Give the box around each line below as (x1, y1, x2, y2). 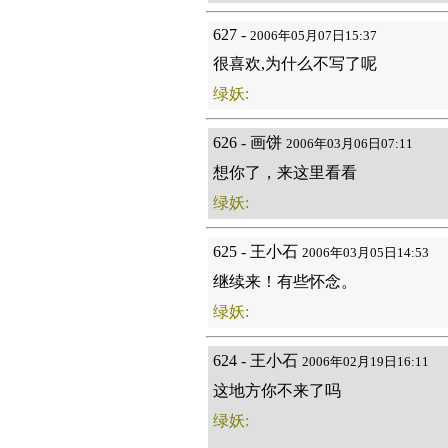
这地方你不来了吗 (212, 382, 341, 399)
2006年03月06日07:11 (285, 136, 413, 151)
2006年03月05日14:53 (301, 245, 429, 260)
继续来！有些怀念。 (212, 273, 357, 290)
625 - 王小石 (212, 243, 302, 260)
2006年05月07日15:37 (249, 28, 377, 43)
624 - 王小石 (212, 352, 302, 369)
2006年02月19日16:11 (301, 354, 429, 369)
